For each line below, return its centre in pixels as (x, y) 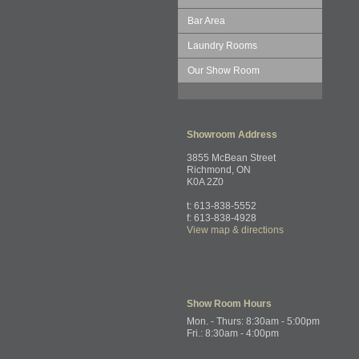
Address (256, 135)
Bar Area (206, 21)
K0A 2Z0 (205, 182)
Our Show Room (224, 71)
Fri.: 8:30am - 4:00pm (233, 333)
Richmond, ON (219, 170)
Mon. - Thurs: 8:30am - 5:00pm (253, 321)
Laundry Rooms (222, 46)
